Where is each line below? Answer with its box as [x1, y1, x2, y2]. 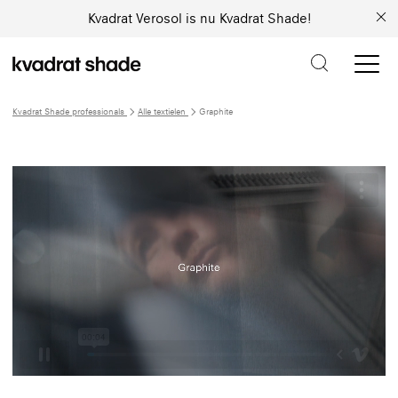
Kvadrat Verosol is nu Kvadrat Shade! [87, 11, 311, 26]
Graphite [199, 106, 233, 116]
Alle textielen [138, 106, 188, 116]
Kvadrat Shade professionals [12, 106, 127, 116]
